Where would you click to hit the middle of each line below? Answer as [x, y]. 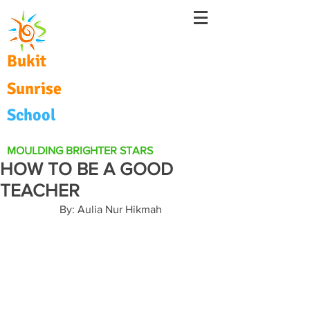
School [31, 115]
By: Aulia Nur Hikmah [111, 209]
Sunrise [36, 89]
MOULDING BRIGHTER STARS [80, 151]
